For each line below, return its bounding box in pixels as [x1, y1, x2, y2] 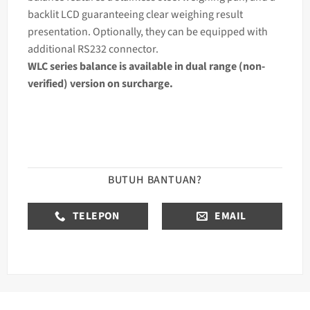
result [215, 6, 243, 22]
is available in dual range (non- [118, 58, 265, 74]
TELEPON [72, 208, 120, 224]
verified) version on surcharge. [27, 75, 173, 91]
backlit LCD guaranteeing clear [27, 6, 171, 22]
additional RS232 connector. [27, 41, 158, 57]
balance [79, 58, 119, 74]
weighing [170, 6, 216, 22]
